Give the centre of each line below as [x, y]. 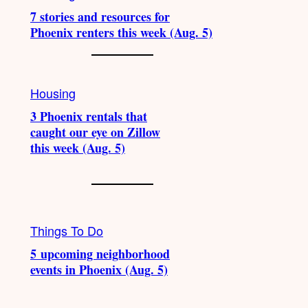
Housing [53, 93]
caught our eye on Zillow [95, 132]
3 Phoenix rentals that [89, 117]
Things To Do [67, 230]
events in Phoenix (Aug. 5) [99, 269]
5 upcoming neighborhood [100, 253]
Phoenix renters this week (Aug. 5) [121, 33]
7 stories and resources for [100, 17]
